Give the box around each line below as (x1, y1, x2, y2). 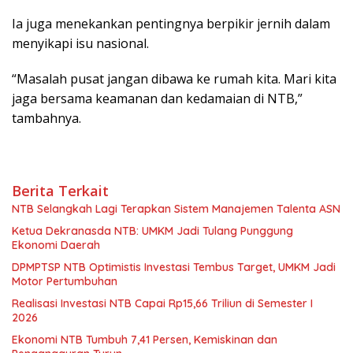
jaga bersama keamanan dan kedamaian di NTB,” (12, 90, 303, 108)
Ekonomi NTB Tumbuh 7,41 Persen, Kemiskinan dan (12, 333, 277, 347)
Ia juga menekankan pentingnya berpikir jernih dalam (12, 15, 330, 33)
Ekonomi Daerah (12, 238, 100, 253)
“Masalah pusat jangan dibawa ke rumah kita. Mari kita (12, 70, 336, 88)
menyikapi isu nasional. (12, 35, 149, 53)
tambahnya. (12, 110, 81, 128)
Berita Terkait (12, 181, 109, 201)
